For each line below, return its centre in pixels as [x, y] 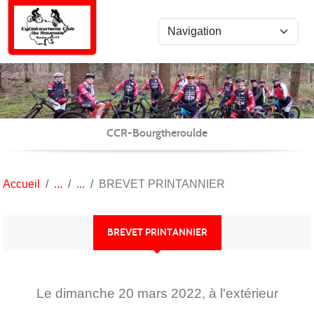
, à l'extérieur [240, 293]
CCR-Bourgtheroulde [157, 132]
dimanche [87, 293]
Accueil [21, 184]
